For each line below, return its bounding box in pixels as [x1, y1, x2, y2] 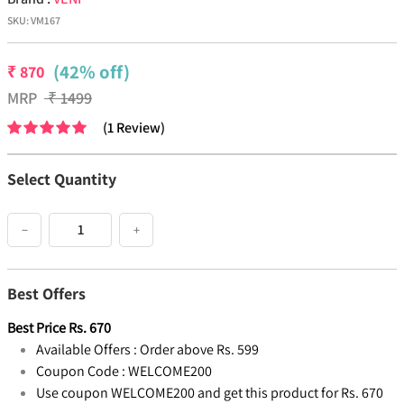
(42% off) [53, 60, 130, 85]
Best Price [7, 318, 66, 338]
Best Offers [7, 283, 86, 305]
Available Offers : [36, 340, 137, 360]
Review [116, 118, 161, 138]
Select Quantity [7, 169, 116, 190]
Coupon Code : [36, 362, 125, 381]
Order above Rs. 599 [140, 340, 259, 360]
